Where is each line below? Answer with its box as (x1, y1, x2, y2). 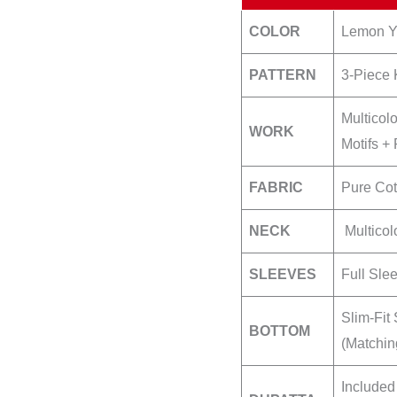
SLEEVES (249, 267, 316, 283)
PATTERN (249, 67, 316, 83)
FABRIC (249, 180, 303, 196)
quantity (240, 18, 290, 33)
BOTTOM (249, 323, 310, 339)
